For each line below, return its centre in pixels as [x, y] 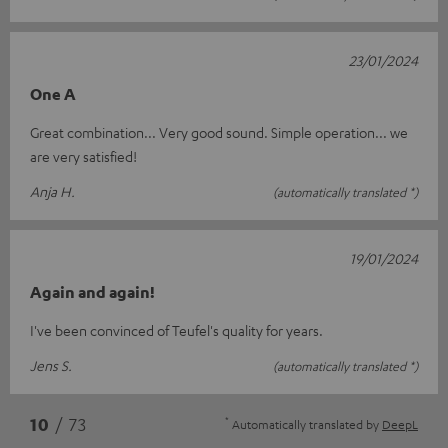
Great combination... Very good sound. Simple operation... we [219, 132]
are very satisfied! [83, 156]
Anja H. [52, 191]
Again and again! [92, 292]
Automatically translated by [305, 424]
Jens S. [51, 365]
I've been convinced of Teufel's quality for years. [176, 330]
